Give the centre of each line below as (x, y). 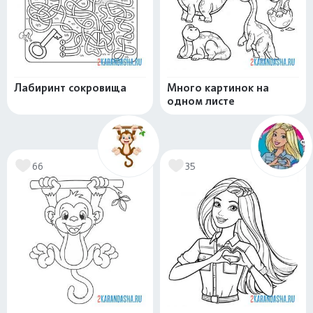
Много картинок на (218, 88)
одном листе (201, 101)
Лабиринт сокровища (70, 88)
